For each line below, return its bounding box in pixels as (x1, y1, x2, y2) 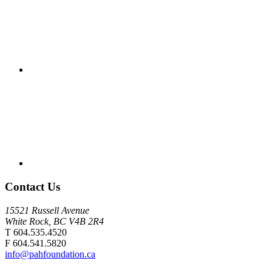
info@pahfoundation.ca (5, 248, 95, 259)
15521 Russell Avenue (5, 205, 89, 216)
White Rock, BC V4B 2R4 (5, 216, 104, 226)
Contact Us (5, 180, 60, 193)
